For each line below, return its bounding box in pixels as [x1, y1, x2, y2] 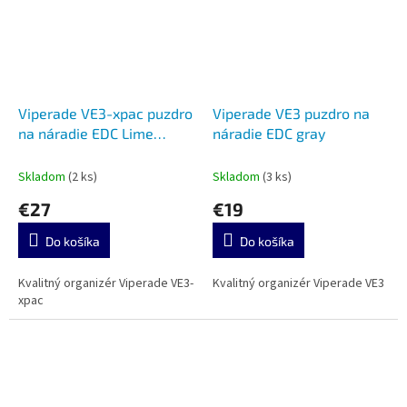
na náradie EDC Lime [18, 124, 154, 142]
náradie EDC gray [213, 124, 325, 142]
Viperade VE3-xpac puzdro [18, 104, 193, 122]
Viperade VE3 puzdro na [213, 104, 370, 122]
